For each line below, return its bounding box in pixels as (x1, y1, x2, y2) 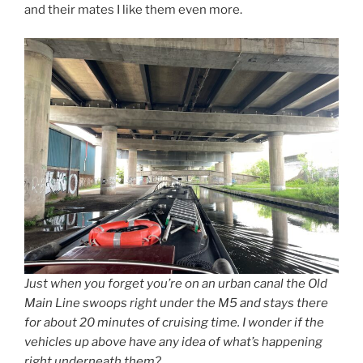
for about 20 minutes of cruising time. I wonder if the (24, 314, 324, 330)
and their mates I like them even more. (24, 2, 242, 18)
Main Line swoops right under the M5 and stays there (24, 295, 328, 310)
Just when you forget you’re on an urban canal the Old (24, 275, 327, 291)
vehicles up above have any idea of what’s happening (24, 334, 322, 349)
